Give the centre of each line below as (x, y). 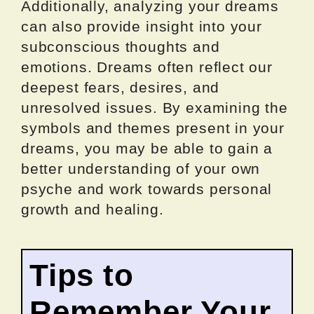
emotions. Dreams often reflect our (147, 67)
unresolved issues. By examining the (155, 107)
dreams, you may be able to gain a (147, 148)
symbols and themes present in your (153, 128)
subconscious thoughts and (121, 46)
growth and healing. (93, 209)
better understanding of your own (141, 168)
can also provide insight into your (142, 26)
